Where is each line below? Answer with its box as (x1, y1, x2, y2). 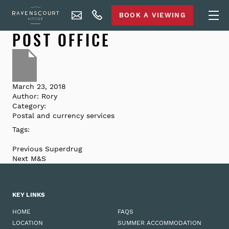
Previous (12, 145, 42, 153)
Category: (12, 102, 46, 110)
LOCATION (12, 219, 43, 227)
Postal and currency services (12, 111, 114, 120)
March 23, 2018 (12, 82, 66, 90)
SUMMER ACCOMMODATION (118, 219, 201, 227)
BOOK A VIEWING (119, 11, 186, 19)
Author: (12, 92, 41, 100)
